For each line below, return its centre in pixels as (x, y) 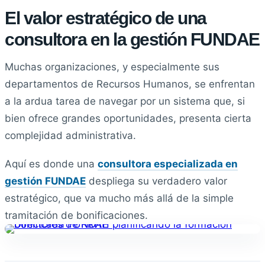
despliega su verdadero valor (156, 181)
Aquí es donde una (51, 164)
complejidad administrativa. (70, 136)
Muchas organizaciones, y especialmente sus (112, 67)
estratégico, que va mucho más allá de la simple (119, 198)
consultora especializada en (168, 164)
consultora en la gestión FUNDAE (132, 40)
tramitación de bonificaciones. (76, 215)
